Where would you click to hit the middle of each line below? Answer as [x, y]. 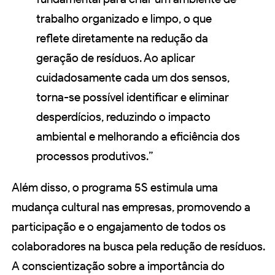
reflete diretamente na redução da [122, 39]
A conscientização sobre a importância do [118, 266]
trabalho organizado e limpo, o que [124, 19]
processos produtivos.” [95, 157]
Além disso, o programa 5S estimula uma [115, 188]
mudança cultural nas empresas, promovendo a [131, 207]
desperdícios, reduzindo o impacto [123, 117]
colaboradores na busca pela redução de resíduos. [138, 247]
